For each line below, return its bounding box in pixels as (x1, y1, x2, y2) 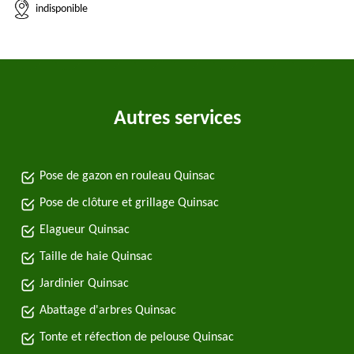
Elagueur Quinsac (40, 224, 130, 236)
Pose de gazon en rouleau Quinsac (40, 170, 215, 183)
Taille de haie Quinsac (40, 250, 153, 263)
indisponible (36, 2, 88, 15)
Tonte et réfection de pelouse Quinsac (40, 331, 234, 344)
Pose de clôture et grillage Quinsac (40, 197, 219, 209)
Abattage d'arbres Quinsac (40, 304, 176, 317)
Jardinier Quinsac (40, 277, 129, 290)
